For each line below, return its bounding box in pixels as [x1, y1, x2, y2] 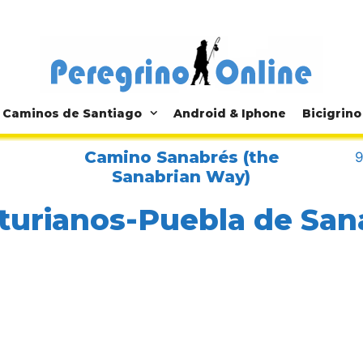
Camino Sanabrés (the [83, 147, 279, 168]
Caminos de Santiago [2, 106, 142, 122]
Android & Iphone [173, 106, 286, 122]
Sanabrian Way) [112, 167, 251, 187]
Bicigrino [301, 106, 361, 122]
